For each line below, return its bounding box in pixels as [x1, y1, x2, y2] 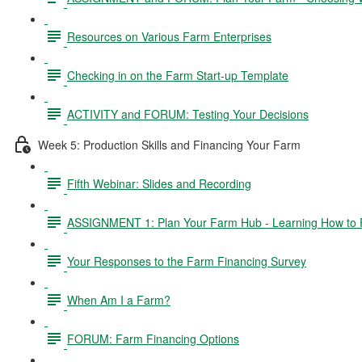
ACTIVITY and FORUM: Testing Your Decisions [67, 105, 309, 122]
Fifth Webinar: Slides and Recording [67, 175, 251, 192]
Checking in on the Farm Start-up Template [67, 66, 288, 83]
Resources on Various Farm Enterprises [67, 27, 271, 44]
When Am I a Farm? [67, 291, 170, 308]
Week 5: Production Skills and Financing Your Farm [38, 136, 301, 153]
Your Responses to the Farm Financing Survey [67, 252, 306, 269]
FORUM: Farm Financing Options [67, 330, 239, 347]
